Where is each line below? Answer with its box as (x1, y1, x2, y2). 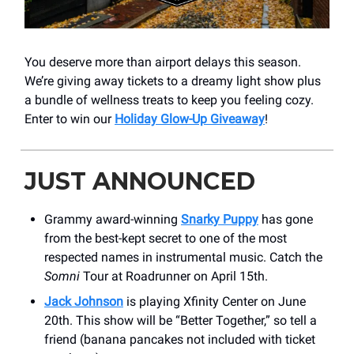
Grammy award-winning (44, 211, 181, 227)
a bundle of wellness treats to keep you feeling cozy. (24, 92, 314, 107)
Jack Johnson (44, 293, 123, 309)
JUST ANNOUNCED (24, 166, 255, 196)
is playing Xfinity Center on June (123, 293, 306, 309)
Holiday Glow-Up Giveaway (115, 111, 265, 126)
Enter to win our (24, 111, 115, 126)
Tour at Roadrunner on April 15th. (80, 268, 268, 284)
